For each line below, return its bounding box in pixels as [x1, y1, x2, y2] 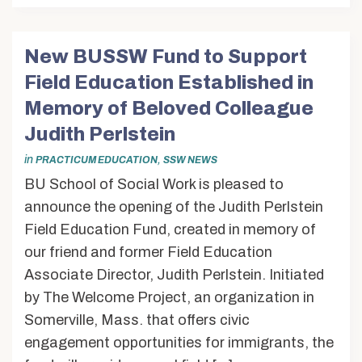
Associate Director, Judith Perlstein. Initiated [24, 267, 324, 284]
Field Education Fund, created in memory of [24, 221, 316, 238]
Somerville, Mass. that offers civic [24, 312, 250, 329]
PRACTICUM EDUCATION [36, 154, 158, 166]
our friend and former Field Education [24, 244, 272, 261]
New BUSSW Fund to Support [24, 45, 307, 67]
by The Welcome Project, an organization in [24, 289, 314, 306]
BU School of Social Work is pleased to [24, 176, 284, 193]
